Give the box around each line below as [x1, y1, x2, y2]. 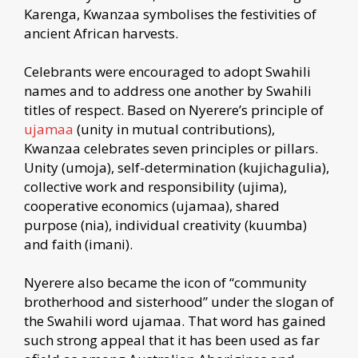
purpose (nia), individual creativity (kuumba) [24, 215, 307, 234]
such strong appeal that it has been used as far [24, 330, 320, 349]
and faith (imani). [24, 234, 133, 253]
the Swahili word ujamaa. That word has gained [24, 311, 326, 330]
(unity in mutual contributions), [74, 119, 275, 138]
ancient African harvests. [24, 23, 178, 42]
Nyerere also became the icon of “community [24, 272, 307, 292]
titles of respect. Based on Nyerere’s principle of [24, 100, 324, 119]
